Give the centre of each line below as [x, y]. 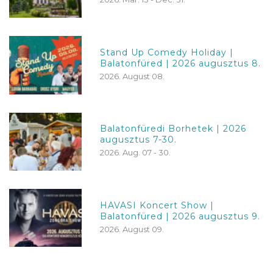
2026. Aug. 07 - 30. [136, 153]
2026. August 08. [133, 76]
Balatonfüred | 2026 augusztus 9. [180, 216]
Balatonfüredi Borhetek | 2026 [173, 129]
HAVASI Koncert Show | [157, 205]
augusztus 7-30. [139, 140]
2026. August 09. [132, 229]
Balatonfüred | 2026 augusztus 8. [181, 63]
